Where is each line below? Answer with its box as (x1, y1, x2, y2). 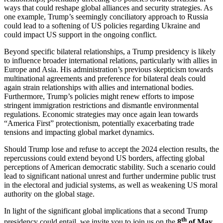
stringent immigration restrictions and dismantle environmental (4, 101, 199, 110)
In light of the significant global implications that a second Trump (4, 206, 208, 215)
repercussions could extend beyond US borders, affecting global (4, 153, 205, 162)
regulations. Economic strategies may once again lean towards (4, 110, 198, 118)
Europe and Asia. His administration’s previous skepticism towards (4, 65, 213, 74)
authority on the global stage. (4, 189, 95, 198)
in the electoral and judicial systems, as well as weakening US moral (4, 180, 218, 189)
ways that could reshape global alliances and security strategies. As (4, 3, 213, 12)
